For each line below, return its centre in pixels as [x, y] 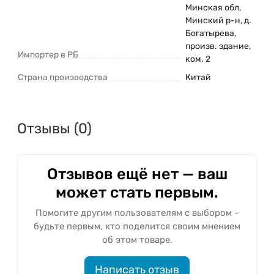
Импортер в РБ [48, 54]
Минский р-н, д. [218, 20]
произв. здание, [218, 46]
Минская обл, [213, 7]
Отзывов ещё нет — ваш [137, 173]
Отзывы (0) [54, 128]
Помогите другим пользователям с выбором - [137, 213]
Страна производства [63, 77]
